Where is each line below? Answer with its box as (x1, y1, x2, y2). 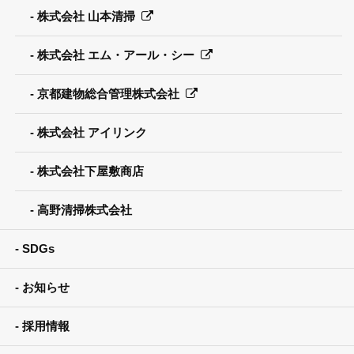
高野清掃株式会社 (36, 203, 132, 217)
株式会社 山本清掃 (36, 9, 135, 23)
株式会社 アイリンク (36, 126, 147, 139)
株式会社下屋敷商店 (36, 164, 144, 178)
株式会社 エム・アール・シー (36, 48, 194, 62)
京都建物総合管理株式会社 (36, 87, 179, 100)
